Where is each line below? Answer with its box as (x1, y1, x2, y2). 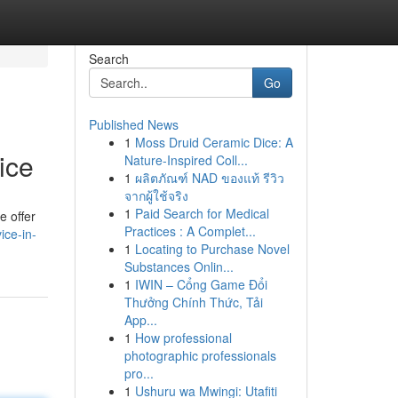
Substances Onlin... (123, 258, 234, 275)
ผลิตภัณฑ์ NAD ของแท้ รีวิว (134, 169, 284, 187)
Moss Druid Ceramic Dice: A (134, 133, 293, 151)
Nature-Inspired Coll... (123, 151, 248, 169)
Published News (88, 115, 179, 133)
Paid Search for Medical (134, 204, 269, 222)
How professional (134, 329, 232, 346)
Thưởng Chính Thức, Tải (123, 293, 263, 311)
